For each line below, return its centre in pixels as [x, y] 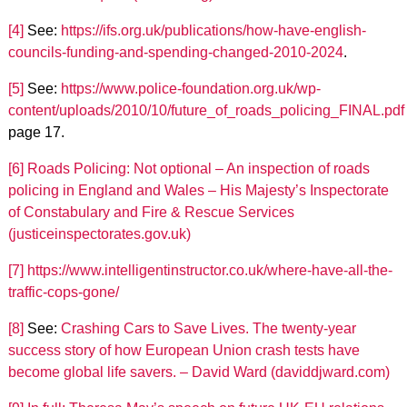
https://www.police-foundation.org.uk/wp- [190, 89]
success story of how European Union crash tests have [184, 351]
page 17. [36, 133]
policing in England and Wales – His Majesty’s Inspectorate [198, 191]
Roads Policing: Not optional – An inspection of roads [198, 169]
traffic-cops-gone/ [63, 293]
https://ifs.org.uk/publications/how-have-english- [213, 31]
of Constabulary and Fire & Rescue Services [151, 213]
